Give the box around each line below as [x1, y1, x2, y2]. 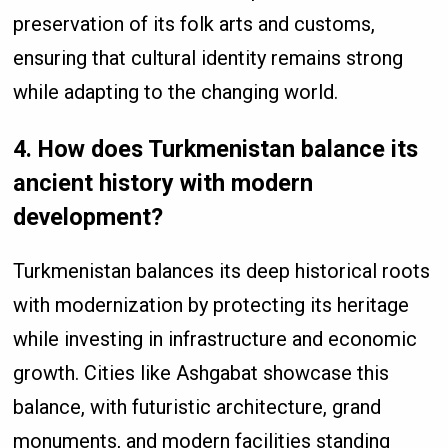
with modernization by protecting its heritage [13, 293, 410, 318]
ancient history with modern [13, 169, 314, 198]
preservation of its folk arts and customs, [13, 11, 376, 36]
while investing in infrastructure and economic [13, 327, 418, 352]
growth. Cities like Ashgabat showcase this [13, 361, 390, 386]
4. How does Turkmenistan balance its [13, 135, 419, 164]
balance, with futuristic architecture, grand [13, 395, 382, 420]
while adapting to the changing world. [13, 79, 339, 104]
